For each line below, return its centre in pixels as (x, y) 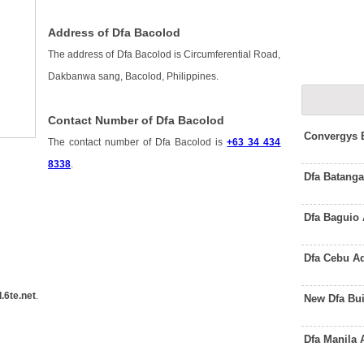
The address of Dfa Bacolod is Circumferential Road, (165, 55)
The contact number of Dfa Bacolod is (138, 143)
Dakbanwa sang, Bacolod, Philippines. (134, 77)
